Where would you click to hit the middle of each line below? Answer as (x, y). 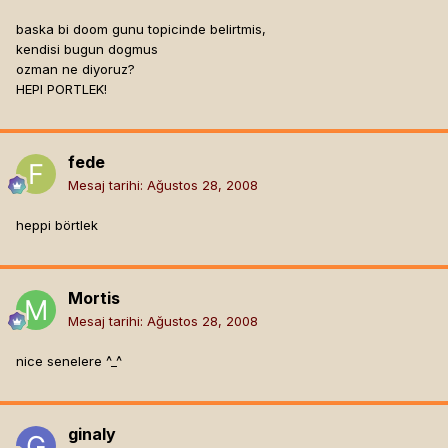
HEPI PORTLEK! (61, 89)
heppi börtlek (57, 225)
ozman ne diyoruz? (75, 69)
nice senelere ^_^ (69, 361)
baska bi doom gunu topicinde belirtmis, (141, 29)
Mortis (94, 298)
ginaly (92, 434)
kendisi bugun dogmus (87, 49)
